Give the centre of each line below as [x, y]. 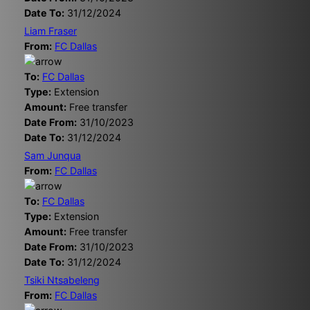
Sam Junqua [53, 156]
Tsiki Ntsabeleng [62, 280]
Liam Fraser [51, 31]
